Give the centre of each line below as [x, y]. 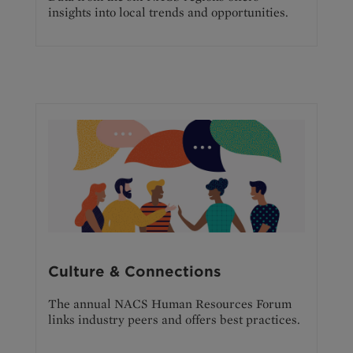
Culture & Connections [135, 272]
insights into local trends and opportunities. [168, 12]
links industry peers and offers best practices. [174, 320]
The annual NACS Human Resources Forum [170, 304]
